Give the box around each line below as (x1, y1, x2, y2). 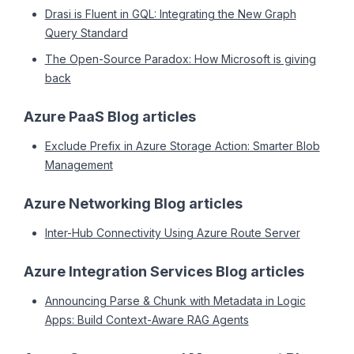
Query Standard (44, 26, 128, 40)
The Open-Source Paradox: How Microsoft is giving (44, 51, 316, 66)
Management (44, 157, 113, 171)
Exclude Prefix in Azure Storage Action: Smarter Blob (44, 138, 320, 153)
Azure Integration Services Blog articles (24, 262, 304, 280)
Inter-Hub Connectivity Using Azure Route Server (44, 225, 300, 239)
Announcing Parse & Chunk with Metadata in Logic (44, 293, 306, 307)
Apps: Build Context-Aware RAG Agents (44, 312, 249, 326)
